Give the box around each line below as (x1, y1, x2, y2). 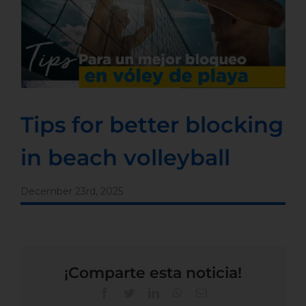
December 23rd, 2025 (20, 185, 123, 198)
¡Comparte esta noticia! (64, 264, 242, 283)
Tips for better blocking (20, 111, 283, 139)
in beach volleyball (20, 144, 230, 171)
